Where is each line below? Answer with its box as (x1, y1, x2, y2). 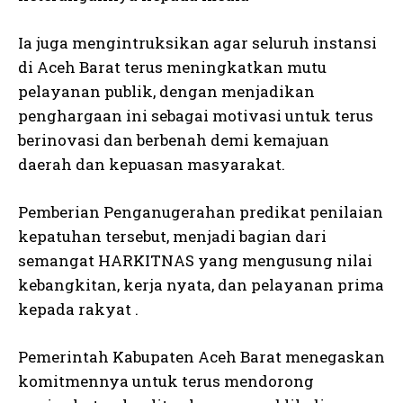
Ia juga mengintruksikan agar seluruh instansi (18, 31, 377, 53)
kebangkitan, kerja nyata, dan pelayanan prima (18, 273, 384, 295)
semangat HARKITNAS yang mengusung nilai (18, 249, 372, 271)
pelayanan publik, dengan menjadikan (18, 80, 315, 102)
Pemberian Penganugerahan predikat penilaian (18, 201, 383, 222)
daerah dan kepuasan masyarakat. (18, 153, 285, 175)
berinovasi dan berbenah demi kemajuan (18, 129, 329, 150)
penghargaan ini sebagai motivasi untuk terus (18, 104, 373, 126)
